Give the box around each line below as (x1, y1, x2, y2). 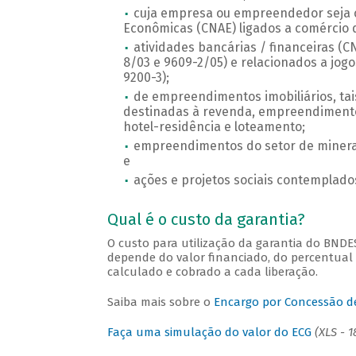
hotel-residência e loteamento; (122, 119, 305, 135)
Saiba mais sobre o (106, 295, 214, 310)
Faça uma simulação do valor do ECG (106, 325, 311, 340)
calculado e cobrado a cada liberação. (106, 265, 318, 280)
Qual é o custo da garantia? (106, 210, 305, 230)
